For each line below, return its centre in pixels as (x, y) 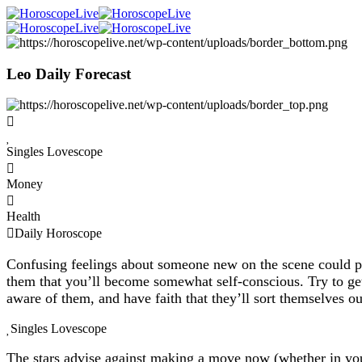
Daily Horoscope (58, 234)
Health (23, 217)
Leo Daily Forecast (69, 74)
